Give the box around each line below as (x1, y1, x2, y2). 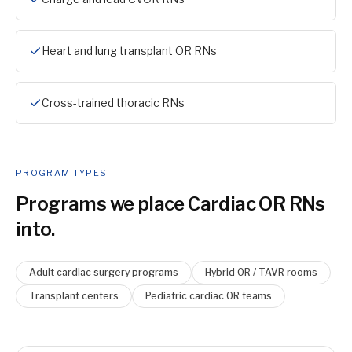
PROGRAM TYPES (16, 167, 108, 178)
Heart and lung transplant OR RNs (42, 44, 217, 57)
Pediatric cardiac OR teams (145, 290, 272, 302)
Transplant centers (29, 290, 119, 302)
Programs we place (16, 192, 189, 215)
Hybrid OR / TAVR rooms (205, 266, 317, 278)
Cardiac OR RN (188, 192, 316, 215)
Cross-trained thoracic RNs (42, 96, 185, 109)
